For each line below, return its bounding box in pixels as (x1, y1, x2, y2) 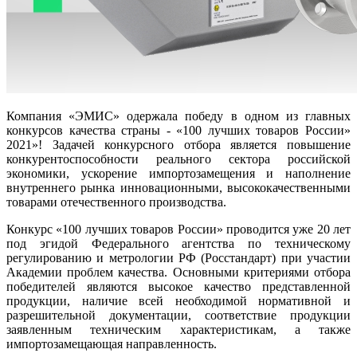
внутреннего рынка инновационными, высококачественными (6, 180, 351, 194)
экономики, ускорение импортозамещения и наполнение (6, 166, 351, 180)
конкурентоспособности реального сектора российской (6, 151, 351, 166)
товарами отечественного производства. (6, 194, 226, 209)
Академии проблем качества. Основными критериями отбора (6, 265, 351, 279)
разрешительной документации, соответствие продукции (6, 308, 351, 322)
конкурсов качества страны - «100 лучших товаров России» (6, 123, 351, 137)
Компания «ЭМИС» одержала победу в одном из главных (6, 108, 351, 123)
